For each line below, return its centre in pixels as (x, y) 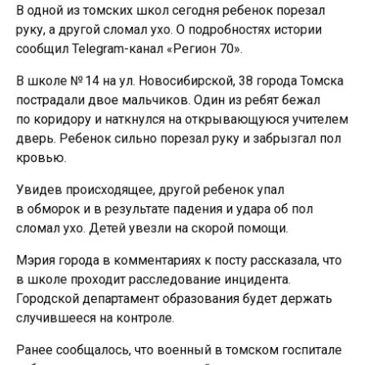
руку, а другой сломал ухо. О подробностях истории (169, 28)
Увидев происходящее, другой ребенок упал (150, 191)
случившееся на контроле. (94, 321)
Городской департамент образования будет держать (174, 301)
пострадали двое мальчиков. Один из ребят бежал (168, 99)
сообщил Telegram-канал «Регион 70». (128, 47)
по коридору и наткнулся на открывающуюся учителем (182, 119)
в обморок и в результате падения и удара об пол (164, 210)
